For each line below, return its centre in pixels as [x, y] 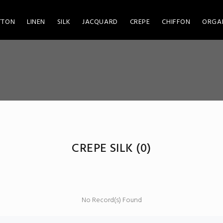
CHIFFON [176, 22]
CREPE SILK [104, 149]
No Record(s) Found [111, 200]
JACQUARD [100, 22]
